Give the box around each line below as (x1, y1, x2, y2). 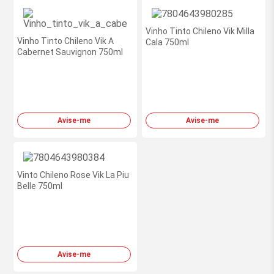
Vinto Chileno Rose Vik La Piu (17, 170, 129, 180)
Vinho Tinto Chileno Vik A (17, 36, 114, 46)
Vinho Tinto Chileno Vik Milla (146, 26, 254, 36)
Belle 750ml (17, 181, 62, 191)
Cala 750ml (146, 37, 189, 47)
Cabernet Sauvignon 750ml (17, 47, 123, 57)
